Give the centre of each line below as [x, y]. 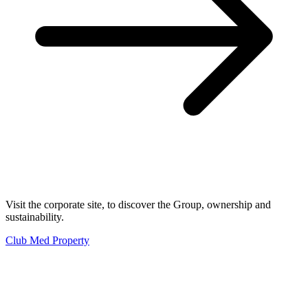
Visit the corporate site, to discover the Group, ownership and [138, 205]
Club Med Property [47, 241]
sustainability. [35, 217]
